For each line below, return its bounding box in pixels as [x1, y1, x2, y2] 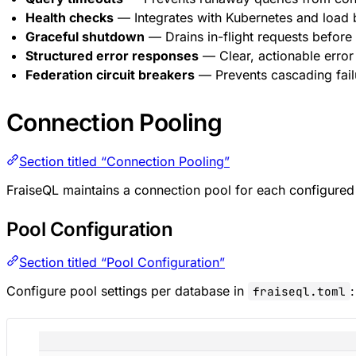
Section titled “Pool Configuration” [19, 253, 225, 270]
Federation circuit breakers [25, 66, 195, 83]
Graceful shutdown [25, 28, 145, 44]
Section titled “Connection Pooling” [19, 153, 230, 169]
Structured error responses [25, 47, 199, 64]
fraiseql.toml [253, 283, 346, 299]
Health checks [25, 9, 114, 25]
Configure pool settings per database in [6, 282, 248, 299]
